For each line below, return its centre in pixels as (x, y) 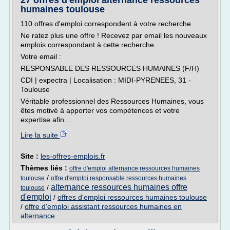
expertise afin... (45, 120)
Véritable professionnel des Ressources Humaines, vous (112, 101)
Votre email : (41, 56)
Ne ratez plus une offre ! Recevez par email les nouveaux (114, 35)
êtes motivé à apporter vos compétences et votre (100, 110)
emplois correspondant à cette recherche (87, 45)
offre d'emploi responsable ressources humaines (119, 178)
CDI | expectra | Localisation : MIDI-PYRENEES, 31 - (106, 80)
